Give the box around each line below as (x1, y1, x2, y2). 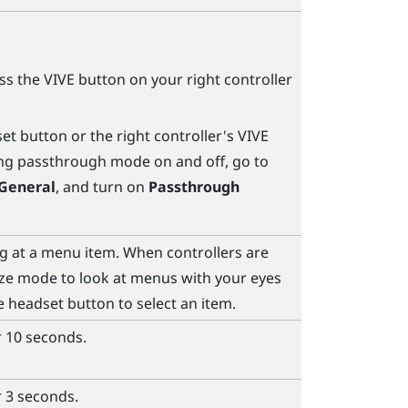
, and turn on (55, 177, 148, 198)
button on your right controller (74, 68, 292, 89)
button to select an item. (63, 292, 236, 313)
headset (7, 292, 64, 313)
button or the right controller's (15, 126, 238, 147)
